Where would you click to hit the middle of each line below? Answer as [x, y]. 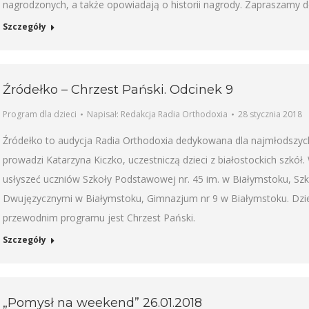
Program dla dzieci [40, 114]
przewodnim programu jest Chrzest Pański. [99, 218]
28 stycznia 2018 [270, 114]
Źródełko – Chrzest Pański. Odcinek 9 [118, 90]
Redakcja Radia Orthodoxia [174, 114]
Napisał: [104, 114]
